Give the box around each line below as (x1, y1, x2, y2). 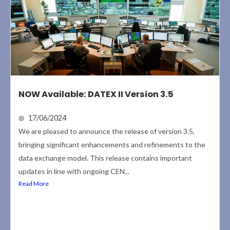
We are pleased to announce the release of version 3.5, (18, 127, 195, 136)
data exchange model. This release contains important (18, 154, 192, 163)
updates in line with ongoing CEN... (18, 167, 129, 176)
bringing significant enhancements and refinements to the (18, 140, 205, 149)
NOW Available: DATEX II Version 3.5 (18, 88, 174, 101)
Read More (18, 180, 49, 188)
